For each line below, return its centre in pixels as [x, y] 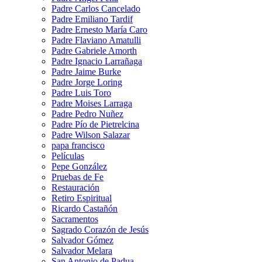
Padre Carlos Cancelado [96, 9]
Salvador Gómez [82, 240]
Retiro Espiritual [82, 198]
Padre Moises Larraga [92, 104]
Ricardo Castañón [85, 209]
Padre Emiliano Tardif [92, 19]
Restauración [75, 188]
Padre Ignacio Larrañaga [97, 61]
